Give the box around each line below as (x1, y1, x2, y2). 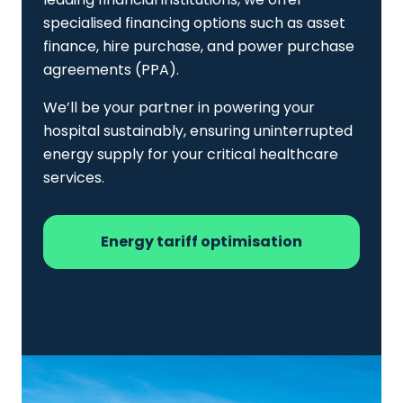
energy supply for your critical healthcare (43, 143, 338, 165)
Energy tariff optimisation (101, 230, 302, 252)
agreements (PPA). (43, 58, 179, 80)
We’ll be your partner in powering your (43, 96, 315, 118)
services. (43, 166, 104, 188)
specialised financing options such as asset (43, 12, 345, 33)
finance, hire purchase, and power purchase (43, 35, 354, 57)
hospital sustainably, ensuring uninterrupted (43, 120, 353, 141)
